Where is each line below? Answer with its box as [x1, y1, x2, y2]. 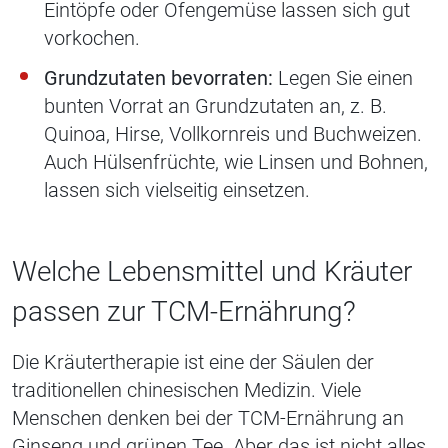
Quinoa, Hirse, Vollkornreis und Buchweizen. [44, 122, 422, 147]
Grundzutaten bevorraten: [44, 66, 273, 91]
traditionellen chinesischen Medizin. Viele [12, 378, 361, 403]
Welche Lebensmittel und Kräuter [12, 255, 412, 289]
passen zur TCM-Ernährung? [12, 295, 356, 329]
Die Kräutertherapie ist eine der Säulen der [12, 350, 374, 375]
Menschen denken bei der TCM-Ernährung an [12, 406, 404, 431]
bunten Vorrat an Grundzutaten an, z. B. [44, 94, 387, 119]
